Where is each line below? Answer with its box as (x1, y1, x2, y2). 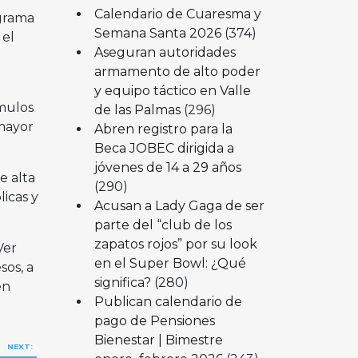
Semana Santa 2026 (93, 25, 221, 41)
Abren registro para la (93, 121, 233, 137)
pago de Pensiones (93, 312, 215, 328)
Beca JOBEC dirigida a (93, 140, 234, 156)
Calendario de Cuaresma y (93, 6, 261, 22)
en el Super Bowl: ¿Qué (93, 255, 246, 271)
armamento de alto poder (93, 63, 261, 79)
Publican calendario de (93, 293, 242, 309)
